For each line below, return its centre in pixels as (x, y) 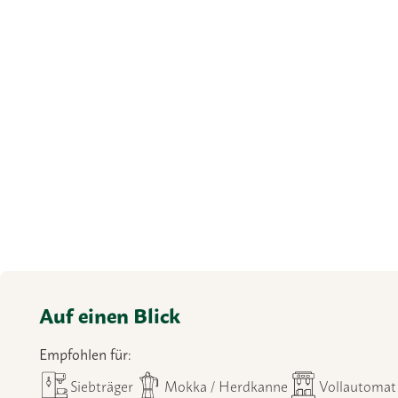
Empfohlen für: (85, 354)
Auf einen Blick (110, 314)
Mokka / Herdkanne (226, 385)
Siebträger (102, 385)
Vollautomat (358, 385)
